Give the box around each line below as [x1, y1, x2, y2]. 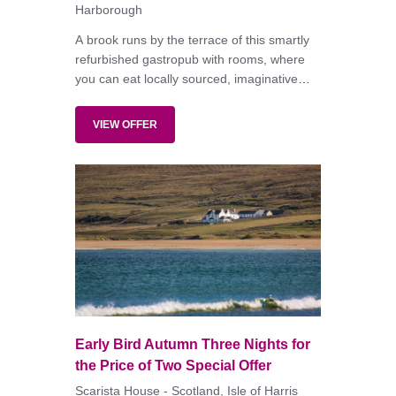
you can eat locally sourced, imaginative [75, 72, 298, 87]
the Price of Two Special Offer [75, 358, 271, 374]
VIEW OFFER [93, 118, 157, 132]
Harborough [75, 3, 142, 18]
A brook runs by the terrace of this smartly [75, 33, 309, 48]
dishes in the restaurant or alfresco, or [75, 91, 288, 106]
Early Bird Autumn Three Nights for [75, 337, 310, 353]
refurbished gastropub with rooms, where [75, 52, 305, 67]
